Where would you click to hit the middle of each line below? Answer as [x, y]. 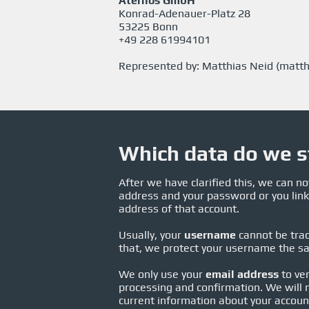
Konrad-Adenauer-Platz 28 [185, 13]
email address [242, 274]
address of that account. [179, 209]
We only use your [162, 274]
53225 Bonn [148, 27]
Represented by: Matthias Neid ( [199, 66]
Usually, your [151, 235]
